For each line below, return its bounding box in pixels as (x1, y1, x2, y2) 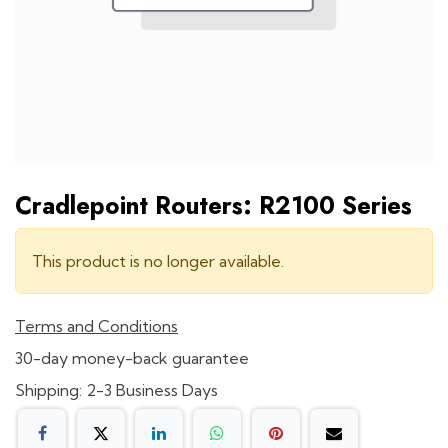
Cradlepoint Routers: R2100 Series (15, 187, 412, 223)
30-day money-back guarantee (15, 347, 249, 368)
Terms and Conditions (15, 315, 178, 336)
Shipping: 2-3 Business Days (15, 379, 218, 400)
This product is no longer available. (32, 250, 284, 271)
